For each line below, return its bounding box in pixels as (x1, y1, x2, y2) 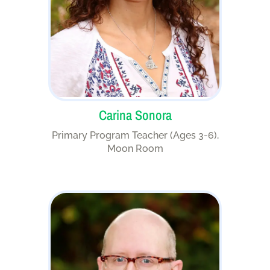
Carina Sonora (98, 106, 172, 125)
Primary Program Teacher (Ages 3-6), (51, 130, 219, 142)
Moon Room (107, 143, 163, 155)
